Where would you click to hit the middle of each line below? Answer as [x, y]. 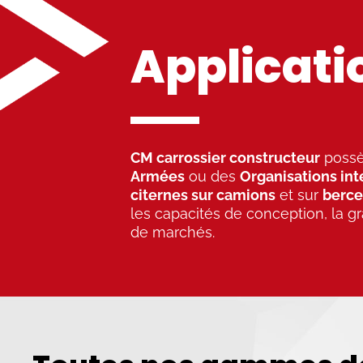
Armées [158, 176]
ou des [213, 176]
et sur [299, 195]
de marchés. [173, 232]
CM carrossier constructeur [226, 158]
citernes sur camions [203, 195]
